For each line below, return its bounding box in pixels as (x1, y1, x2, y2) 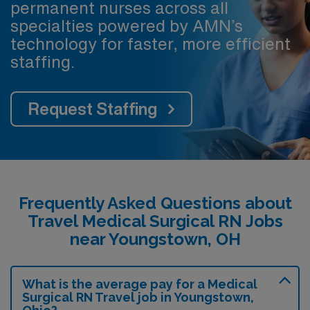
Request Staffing (28, 100, 157, 117)
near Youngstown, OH (69, 228, 241, 249)
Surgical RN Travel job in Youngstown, (22, 289, 254, 304)
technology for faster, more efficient (10, 35, 291, 52)
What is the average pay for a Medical (22, 276, 257, 291)
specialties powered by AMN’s (10, 17, 243, 34)
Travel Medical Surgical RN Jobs (27, 210, 283, 231)
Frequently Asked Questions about (18, 192, 292, 213)
